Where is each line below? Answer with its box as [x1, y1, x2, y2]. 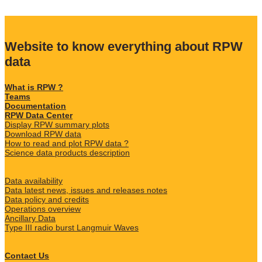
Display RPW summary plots [5, 120, 109, 130]
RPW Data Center [5, 111, 73, 120]
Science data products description [5, 148, 130, 158]
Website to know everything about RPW [5, 39, 243, 54]
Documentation [5, 101, 66, 111]
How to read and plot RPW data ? [5, 139, 129, 149]
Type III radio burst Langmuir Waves [5, 223, 139, 233]
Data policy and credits [5, 195, 89, 205]
